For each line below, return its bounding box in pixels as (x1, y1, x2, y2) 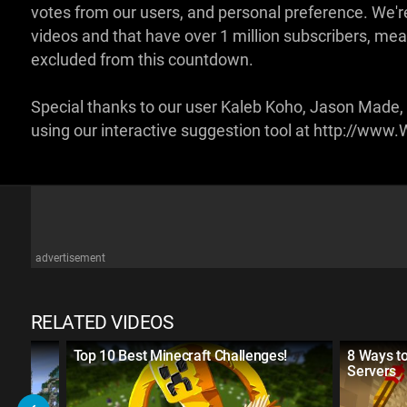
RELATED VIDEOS (30, 312, 174, 333)
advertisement (35, 252, 105, 264)
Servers (347, 362, 397, 380)
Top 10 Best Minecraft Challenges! (73, 347, 288, 364)
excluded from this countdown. (30, 51, 253, 69)
